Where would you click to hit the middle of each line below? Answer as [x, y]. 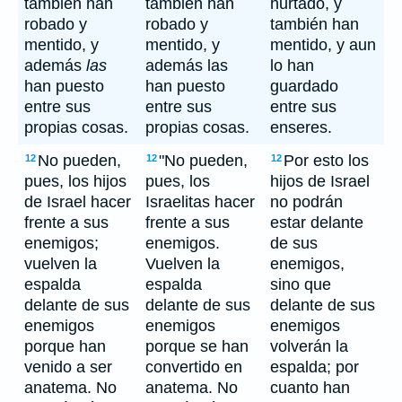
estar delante [317, 223]
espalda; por [315, 367]
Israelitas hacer [200, 202]
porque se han [197, 346]
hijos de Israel [320, 181]
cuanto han [310, 388]
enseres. [301, 127]
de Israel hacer [78, 202]
